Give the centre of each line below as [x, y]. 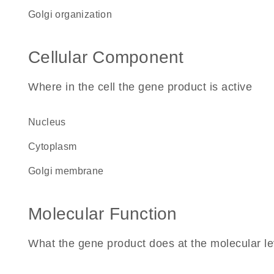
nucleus [51, 122]
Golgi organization [74, 14]
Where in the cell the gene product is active [140, 87]
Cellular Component [106, 57]
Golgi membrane [70, 171]
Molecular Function [103, 214]
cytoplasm [56, 146]
